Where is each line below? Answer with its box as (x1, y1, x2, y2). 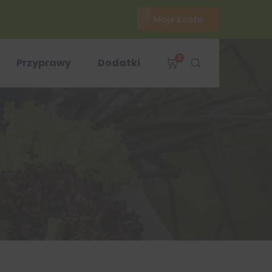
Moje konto (153, 13, 203, 25)
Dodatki (98, 56, 140, 70)
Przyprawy (16, 56, 71, 70)
